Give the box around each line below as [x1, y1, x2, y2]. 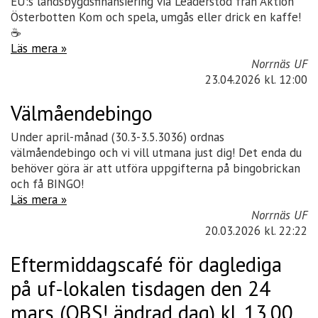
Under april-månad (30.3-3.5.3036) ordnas [11, 129, 224, 145]
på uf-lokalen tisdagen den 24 [11, 275, 270, 302]
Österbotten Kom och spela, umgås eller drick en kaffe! [11, 9, 301, 25]
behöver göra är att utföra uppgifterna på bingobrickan [11, 160, 300, 176]
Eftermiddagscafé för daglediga [11, 251, 282, 278]
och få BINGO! [11, 176, 84, 192]
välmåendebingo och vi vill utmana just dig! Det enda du [11, 145, 302, 160]
